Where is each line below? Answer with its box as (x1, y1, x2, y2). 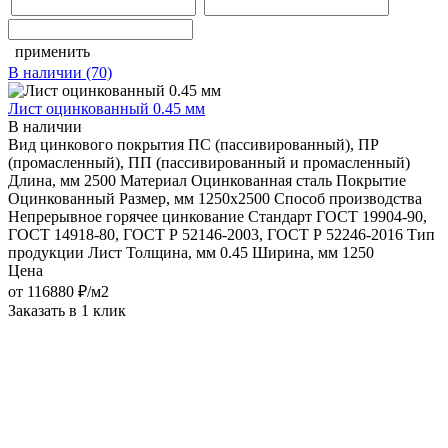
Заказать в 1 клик (8, 301, 126, 319)
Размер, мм (119, 189, 194, 207)
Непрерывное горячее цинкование (8, 207, 244, 225)
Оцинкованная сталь (191, 171, 332, 189)
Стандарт (248, 207, 312, 225)
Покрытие (336, 171, 406, 189)
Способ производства (274, 189, 422, 207)
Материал (120, 171, 187, 189)
